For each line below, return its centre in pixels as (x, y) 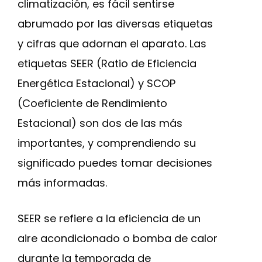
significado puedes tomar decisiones (115, 163)
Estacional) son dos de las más (100, 123)
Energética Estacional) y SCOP (96, 83)
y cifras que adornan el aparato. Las (112, 44)
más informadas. (62, 183)
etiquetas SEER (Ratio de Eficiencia (107, 63)
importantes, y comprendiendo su (107, 143)
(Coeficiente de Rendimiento (92, 103)
